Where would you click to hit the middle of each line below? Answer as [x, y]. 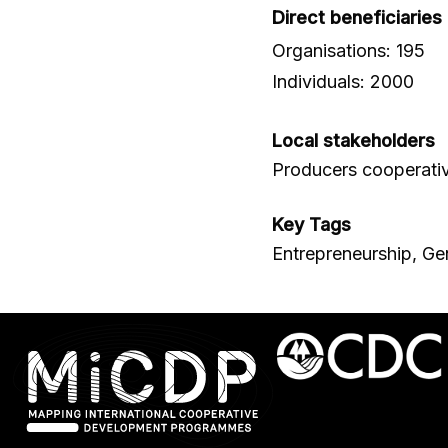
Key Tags [311, 225]
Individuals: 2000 [343, 82]
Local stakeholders [353, 141]
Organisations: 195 [348, 51]
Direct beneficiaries [357, 18]
